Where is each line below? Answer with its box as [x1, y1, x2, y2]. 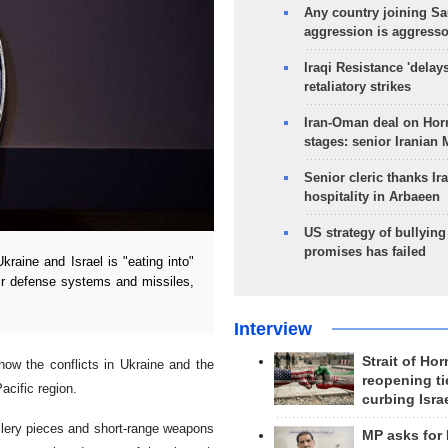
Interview [233, 319, 312, 339]
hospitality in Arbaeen [303, 189, 440, 204]
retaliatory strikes [303, 79, 411, 94]
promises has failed [303, 244, 426, 259]
